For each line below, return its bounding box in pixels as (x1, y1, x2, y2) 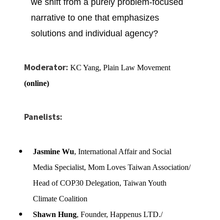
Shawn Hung (33, 210, 77, 219)
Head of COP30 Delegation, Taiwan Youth (33, 178, 167, 187)
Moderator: (24, 61, 68, 73)
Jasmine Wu (33, 147, 75, 156)
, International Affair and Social (74, 147, 172, 156)
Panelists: (24, 111, 62, 123)
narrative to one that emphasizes (30, 12, 159, 23)
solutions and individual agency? (30, 28, 158, 38)
